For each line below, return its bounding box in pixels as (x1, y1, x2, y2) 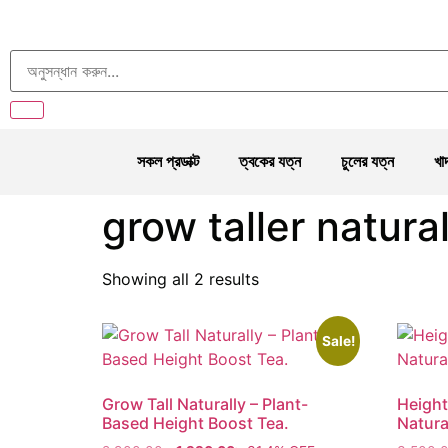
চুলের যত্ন (340, 153, 394, 170)
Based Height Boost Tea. (102, 413, 289, 433)
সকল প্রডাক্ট (136, 153, 199, 170)
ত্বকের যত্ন (238, 153, 301, 170)
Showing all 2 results (102, 269, 259, 289)
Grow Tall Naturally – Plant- (102, 394, 308, 414)
